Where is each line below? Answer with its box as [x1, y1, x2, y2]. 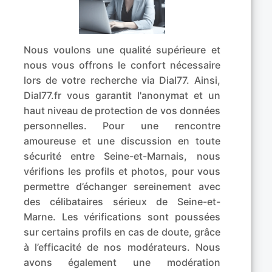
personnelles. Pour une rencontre [23, 120, 220, 132]
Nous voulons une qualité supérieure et [23, 44, 220, 56]
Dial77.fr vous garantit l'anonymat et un [23, 89, 220, 102]
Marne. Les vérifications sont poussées [23, 211, 220, 223]
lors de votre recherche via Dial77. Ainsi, [23, 74, 220, 87]
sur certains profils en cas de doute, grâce [23, 226, 220, 239]
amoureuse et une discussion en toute [23, 135, 220, 148]
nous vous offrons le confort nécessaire [23, 59, 220, 72]
